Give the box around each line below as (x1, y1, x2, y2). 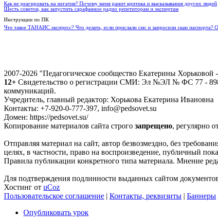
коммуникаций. (4, 86, 56, 95)
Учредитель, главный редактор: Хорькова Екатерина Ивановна (4, 95, 214, 104)
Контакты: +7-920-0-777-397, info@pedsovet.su (4, 104, 157, 112)
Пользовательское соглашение (4, 191, 104, 200)
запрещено (135, 121, 172, 130)
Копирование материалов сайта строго (4, 121, 135, 130)
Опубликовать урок (23, 208, 89, 217)
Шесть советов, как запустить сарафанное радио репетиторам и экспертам (4, 6, 179, 12)
